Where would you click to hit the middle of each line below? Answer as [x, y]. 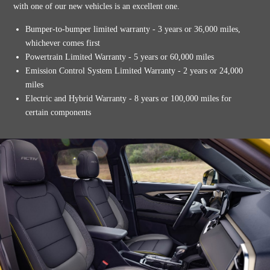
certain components [58, 112]
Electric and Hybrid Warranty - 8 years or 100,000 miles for [129, 98]
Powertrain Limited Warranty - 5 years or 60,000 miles [120, 57]
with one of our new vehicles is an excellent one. [97, 6]
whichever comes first [63, 43]
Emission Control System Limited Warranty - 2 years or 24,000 [134, 71]
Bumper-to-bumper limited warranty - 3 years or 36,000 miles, [133, 29]
